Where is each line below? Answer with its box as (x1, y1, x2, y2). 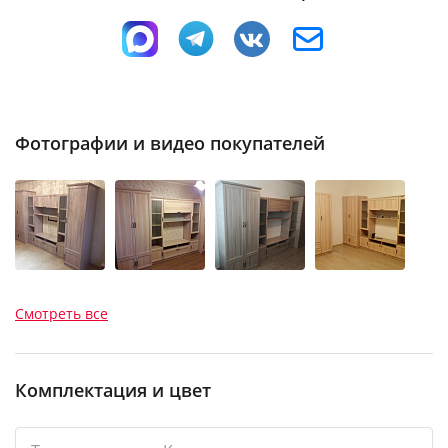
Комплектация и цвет (15, 377, 211, 402)
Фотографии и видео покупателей (15, 130, 325, 155)
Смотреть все (15, 303, 108, 323)
